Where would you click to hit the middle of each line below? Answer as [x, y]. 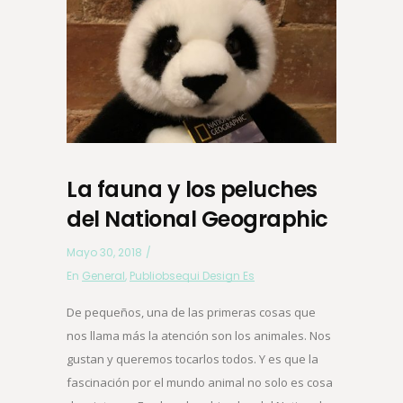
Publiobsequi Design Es [192, 275]
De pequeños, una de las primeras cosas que [191, 312]
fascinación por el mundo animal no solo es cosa [200, 382]
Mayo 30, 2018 [104, 252]
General [103, 275]
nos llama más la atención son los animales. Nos [199, 335]
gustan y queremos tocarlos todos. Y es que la [193, 358]
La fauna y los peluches [192, 189]
